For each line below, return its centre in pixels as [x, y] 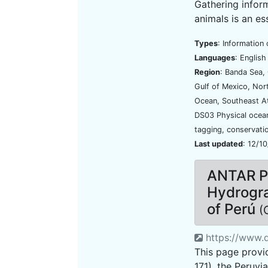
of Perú [233, 209]
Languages [215, 58]
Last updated [219, 144]
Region [207, 72]
